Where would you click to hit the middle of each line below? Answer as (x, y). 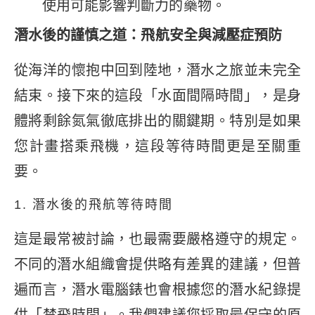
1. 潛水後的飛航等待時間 (94, 205)
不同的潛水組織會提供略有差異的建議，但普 (157, 265)
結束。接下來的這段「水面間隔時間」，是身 (157, 95)
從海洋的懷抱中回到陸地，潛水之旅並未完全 (157, 70)
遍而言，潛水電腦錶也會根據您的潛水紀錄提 (157, 290)
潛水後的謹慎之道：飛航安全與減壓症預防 (148, 35)
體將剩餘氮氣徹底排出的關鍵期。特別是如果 (157, 121)
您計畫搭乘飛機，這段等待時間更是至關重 (157, 146)
